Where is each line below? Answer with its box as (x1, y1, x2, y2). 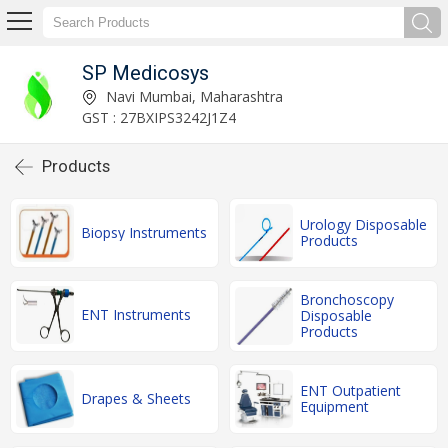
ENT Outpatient (300, 381, 401, 400)
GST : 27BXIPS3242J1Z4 (81, 107, 236, 127)
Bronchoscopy (300, 290, 394, 309)
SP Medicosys (81, 60, 209, 85)
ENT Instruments (81, 305, 191, 324)
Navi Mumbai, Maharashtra (101, 86, 283, 106)
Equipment (300, 397, 369, 416)
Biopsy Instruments (81, 223, 207, 242)
